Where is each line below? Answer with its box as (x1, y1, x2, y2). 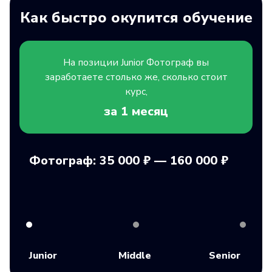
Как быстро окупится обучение (19, 7, 253, 27)
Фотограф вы (146, 55, 209, 69)
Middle (118, 249, 152, 263)
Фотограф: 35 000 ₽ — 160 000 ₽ (29, 152, 228, 169)
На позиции (63, 55, 121, 69)
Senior (209, 249, 241, 263)
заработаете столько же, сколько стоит (44, 70, 228, 84)
